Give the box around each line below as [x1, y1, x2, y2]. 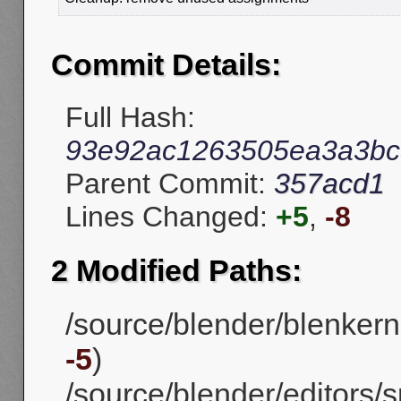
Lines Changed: [65, 200, 276, 234]
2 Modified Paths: [51, 252, 302, 287]
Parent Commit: [65, 167, 274, 200]
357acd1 [274, 167, 385, 200]
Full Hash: [65, 101, 195, 134]
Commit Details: [51, 47, 281, 82]
